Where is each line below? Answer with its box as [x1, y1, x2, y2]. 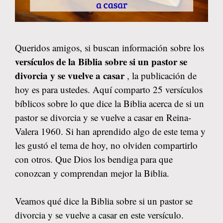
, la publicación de [127, 69, 197, 82]
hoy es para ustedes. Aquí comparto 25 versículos [15, 83, 203, 96]
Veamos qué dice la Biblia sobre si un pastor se [15, 195, 193, 207]
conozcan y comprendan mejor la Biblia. [15, 166, 169, 179]
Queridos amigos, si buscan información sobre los [15, 41, 204, 54]
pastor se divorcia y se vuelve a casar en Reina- [15, 111, 191, 123]
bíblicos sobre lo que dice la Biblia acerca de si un [15, 97, 204, 110]
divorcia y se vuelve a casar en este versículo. [15, 209, 184, 221]
